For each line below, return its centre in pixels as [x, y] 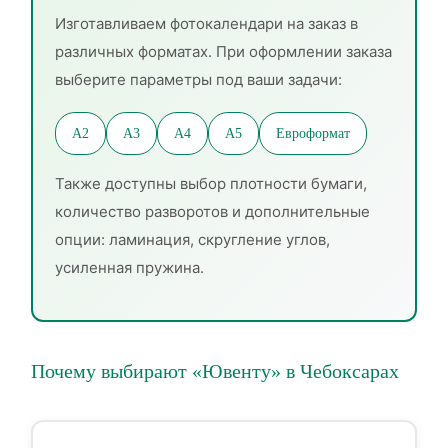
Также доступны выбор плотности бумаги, [211, 183]
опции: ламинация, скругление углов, [192, 239]
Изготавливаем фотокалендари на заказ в [206, 23]
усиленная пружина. [129, 267]
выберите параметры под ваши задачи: [198, 79]
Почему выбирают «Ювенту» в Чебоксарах [215, 371]
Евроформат [313, 133]
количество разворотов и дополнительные [212, 211]
